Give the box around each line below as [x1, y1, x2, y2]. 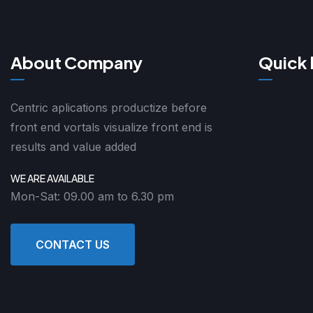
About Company [10, 52, 143, 73]
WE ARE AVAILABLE [10, 172, 94, 185]
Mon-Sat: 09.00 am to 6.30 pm [10, 189, 174, 204]
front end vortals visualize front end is [10, 120, 212, 135]
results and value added [10, 140, 136, 154]
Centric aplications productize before [10, 101, 207, 115]
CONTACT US [36, 238, 110, 252]
